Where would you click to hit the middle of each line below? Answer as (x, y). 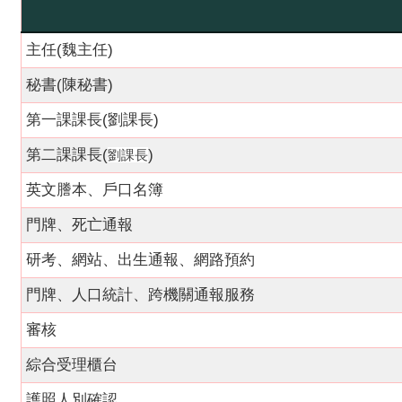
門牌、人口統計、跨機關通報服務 (140, 295)
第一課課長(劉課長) (92, 120)
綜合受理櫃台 (72, 365)
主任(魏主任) (70, 50)
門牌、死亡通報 (79, 225)
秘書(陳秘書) (70, 85)
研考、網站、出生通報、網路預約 (140, 260)
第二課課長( (67, 155)
